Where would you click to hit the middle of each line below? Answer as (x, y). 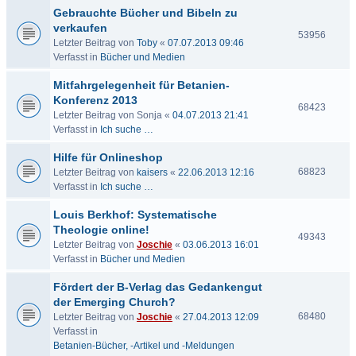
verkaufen (80, 28)
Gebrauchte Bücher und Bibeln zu (145, 13)
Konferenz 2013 (95, 100)
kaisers (152, 172)
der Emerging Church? (114, 302)
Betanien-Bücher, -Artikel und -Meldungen (144, 346)
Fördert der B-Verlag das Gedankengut (158, 287)
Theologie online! (101, 230)
